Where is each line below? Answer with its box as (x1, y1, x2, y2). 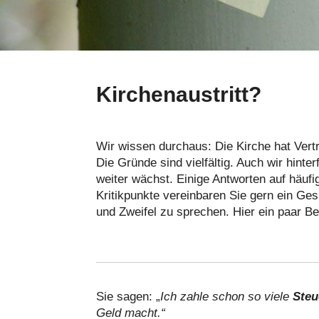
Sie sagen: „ (96, 289, 160, 303)
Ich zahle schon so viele (160, 289, 293, 303)
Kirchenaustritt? (96, 82, 261, 106)
